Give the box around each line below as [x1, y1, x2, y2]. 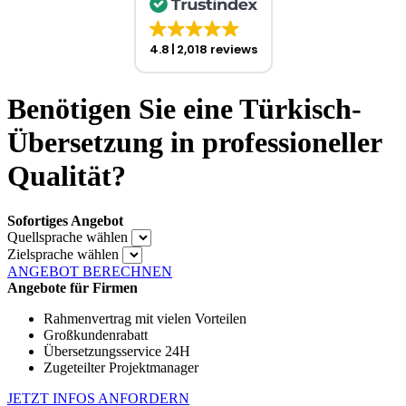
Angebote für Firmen [7, 279, 138, 295]
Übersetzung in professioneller [7, 126, 382, 159]
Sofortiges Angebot [7, 212, 123, 228]
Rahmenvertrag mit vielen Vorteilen [43, 310, 246, 326]
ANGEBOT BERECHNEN [7, 263, 172, 279]
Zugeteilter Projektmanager [43, 359, 198, 375]
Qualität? [7, 159, 126, 193]
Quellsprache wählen [7, 228, 128, 245]
